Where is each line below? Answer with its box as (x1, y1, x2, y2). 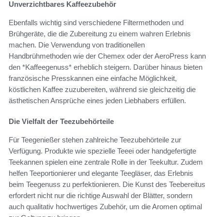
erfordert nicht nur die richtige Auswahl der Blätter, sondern (9, 191, 192, 200)
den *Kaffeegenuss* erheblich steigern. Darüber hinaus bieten (9, 63, 202, 72)
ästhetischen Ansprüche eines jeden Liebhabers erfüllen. (9, 96, 186, 105)
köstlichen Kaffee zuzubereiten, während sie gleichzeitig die (9, 85, 196, 94)
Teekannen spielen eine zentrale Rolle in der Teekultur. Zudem (9, 158, 203, 167)
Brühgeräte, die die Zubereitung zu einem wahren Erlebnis (9, 30, 191, 38)
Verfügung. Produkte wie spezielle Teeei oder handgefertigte (9, 147, 196, 155)
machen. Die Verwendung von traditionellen (9, 41, 145, 49)
